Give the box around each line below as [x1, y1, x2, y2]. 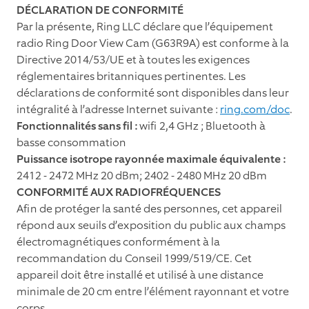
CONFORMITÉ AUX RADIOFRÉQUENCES [17, 185, 221, 200]
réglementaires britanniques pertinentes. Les [17, 69, 246, 84]
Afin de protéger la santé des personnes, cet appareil [17, 201, 282, 217]
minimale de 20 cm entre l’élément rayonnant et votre [17, 284, 289, 299]
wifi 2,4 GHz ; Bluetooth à [137, 119, 266, 134]
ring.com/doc [220, 102, 290, 117]
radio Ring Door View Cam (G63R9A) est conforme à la [17, 36, 289, 51]
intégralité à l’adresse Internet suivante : [17, 102, 220, 117]
